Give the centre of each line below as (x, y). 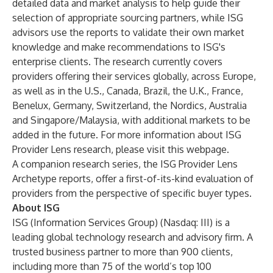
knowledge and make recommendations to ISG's (119, 47)
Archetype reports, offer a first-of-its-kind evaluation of (133, 179)
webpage (207, 149)
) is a (220, 222)
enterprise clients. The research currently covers (117, 62)
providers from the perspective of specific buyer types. (132, 193)
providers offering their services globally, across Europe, (134, 76)
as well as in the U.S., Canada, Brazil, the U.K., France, (128, 91)
